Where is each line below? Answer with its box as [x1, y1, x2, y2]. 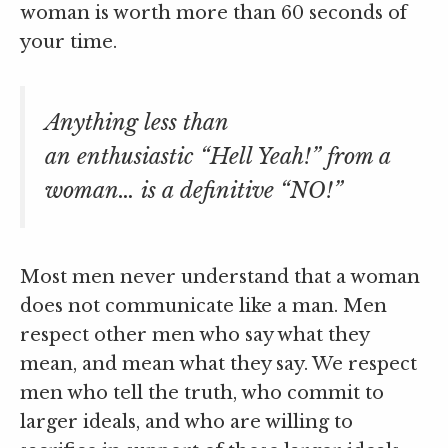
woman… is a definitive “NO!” [45, 177, 343, 205]
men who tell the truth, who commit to [20, 382, 384, 405]
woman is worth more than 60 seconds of [20, 2, 407, 25]
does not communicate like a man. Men [20, 295, 387, 318]
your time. [20, 31, 117, 54]
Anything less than [45, 109, 228, 137]
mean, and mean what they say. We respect [20, 353, 417, 376]
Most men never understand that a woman [20, 266, 420, 289]
